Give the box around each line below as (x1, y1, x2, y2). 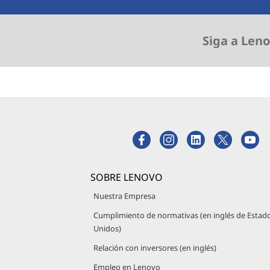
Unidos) (93, 223, 121, 234)
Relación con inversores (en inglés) (93, 242, 216, 253)
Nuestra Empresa (93, 190, 155, 201)
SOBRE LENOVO (90, 171, 163, 184)
